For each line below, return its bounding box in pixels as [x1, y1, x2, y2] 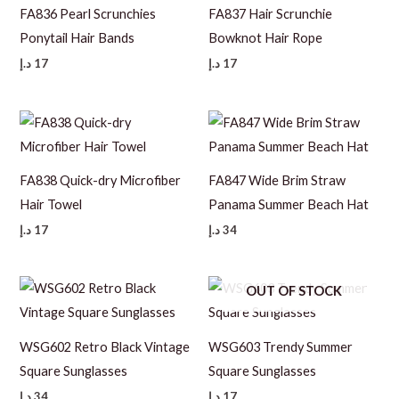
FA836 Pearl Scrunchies [20, 6, 157, 22]
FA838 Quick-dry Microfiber [20, 173, 182, 189]
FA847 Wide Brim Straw [208, 173, 346, 189]
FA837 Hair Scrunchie [208, 6, 332, 22]
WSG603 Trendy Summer [208, 339, 353, 355]
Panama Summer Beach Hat [208, 197, 369, 213]
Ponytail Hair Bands [20, 30, 135, 46]
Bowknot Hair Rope [208, 30, 322, 46]
